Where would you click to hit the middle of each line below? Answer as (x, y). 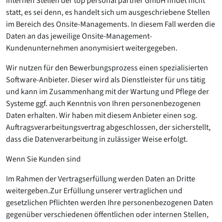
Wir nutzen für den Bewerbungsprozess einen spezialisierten (107, 68)
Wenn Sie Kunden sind (43, 159)
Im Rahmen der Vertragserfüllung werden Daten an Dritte (101, 179)
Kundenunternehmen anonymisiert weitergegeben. (92, 48)
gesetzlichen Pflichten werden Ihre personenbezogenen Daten (110, 203)
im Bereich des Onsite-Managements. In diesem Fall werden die (111, 24)
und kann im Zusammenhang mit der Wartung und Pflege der (108, 92)
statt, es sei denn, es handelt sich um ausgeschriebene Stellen (108, 12)
